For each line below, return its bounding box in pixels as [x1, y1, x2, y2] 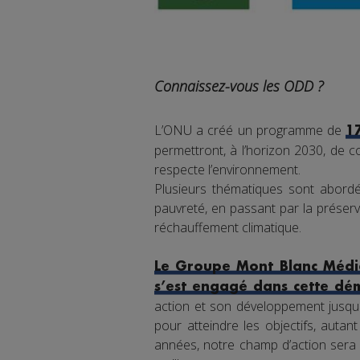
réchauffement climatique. [154, 219, 301, 237]
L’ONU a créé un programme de [154, 121, 346, 140]
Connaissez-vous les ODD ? [154, 76, 323, 96]
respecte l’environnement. [154, 161, 301, 179]
